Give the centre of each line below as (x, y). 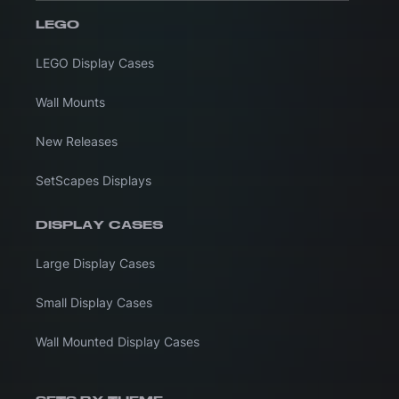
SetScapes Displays (94, 180)
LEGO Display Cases (95, 62)
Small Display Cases (94, 302)
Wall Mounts (70, 102)
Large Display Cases (95, 263)
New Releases (77, 141)
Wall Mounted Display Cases (118, 341)
